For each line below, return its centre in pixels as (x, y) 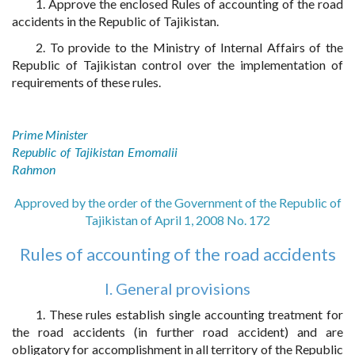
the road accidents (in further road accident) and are (177, 332)
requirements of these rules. (86, 82)
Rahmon (34, 169)
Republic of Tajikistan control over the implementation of (177, 65)
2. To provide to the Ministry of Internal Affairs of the (189, 47)
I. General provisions (177, 288)
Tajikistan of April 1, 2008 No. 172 (177, 220)
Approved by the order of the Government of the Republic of (177, 202)
